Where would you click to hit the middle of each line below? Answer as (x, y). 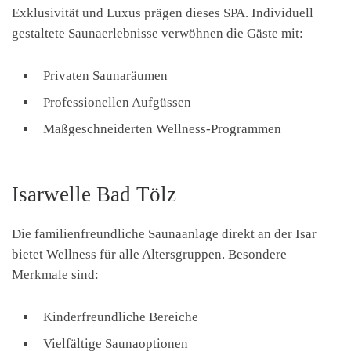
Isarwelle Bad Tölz (94, 195)
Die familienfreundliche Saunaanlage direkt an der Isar (164, 234)
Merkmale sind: (55, 275)
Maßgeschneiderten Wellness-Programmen (162, 129)
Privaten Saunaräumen (105, 76)
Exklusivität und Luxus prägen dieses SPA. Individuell (163, 13)
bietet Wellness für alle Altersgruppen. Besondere (149, 255)
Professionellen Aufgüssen (117, 103)
